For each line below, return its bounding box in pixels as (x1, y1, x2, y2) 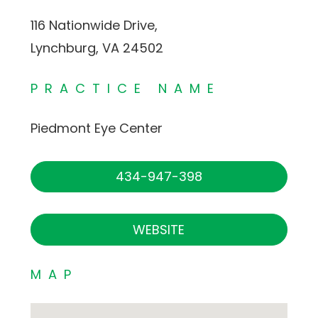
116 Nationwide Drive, (30, 16, 158, 34)
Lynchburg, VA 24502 (30, 38, 163, 57)
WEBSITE (133, 221, 185, 239)
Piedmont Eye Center (30, 119, 163, 137)
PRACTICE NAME (30, 79, 221, 97)
